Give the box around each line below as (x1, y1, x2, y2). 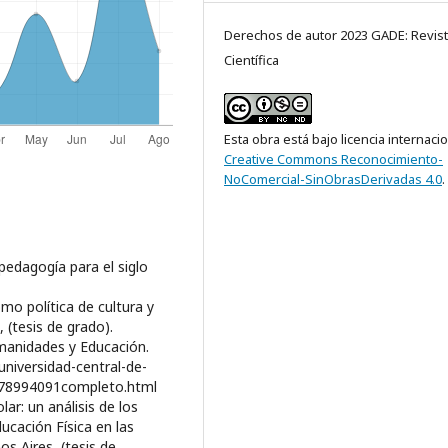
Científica (224, 51, 279, 70)
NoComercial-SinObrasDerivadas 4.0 (224, 170, 442, 189)
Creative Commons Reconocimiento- (224, 150, 443, 169)
